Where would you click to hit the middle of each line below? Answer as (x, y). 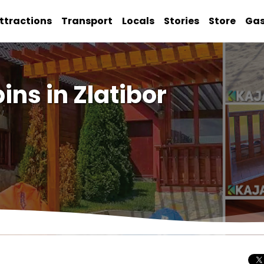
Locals (138, 21)
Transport (87, 21)
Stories (182, 21)
